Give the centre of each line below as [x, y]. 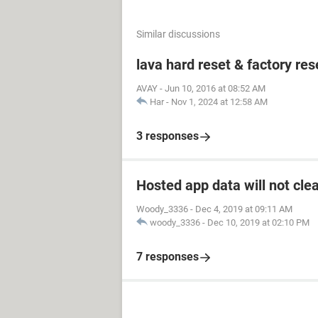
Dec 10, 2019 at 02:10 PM [258, 223]
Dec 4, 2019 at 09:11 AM [244, 209]
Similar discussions [178, 34]
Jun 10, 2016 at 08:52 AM [215, 88]
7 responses [168, 257]
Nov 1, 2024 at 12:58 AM [219, 102]
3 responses [168, 136]
